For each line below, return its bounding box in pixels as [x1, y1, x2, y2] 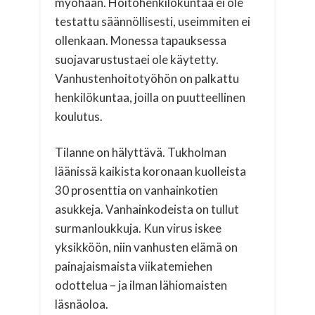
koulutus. [55, 108, 103, 124]
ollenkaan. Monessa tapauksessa [55, 32, 227, 48]
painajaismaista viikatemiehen [55, 258, 213, 274]
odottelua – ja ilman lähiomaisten [55, 277, 228, 292]
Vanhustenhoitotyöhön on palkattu [55, 70, 240, 86]
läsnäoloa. [55, 296, 109, 311]
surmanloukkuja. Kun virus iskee [55, 220, 222, 236]
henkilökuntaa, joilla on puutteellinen [55, 89, 246, 105]
